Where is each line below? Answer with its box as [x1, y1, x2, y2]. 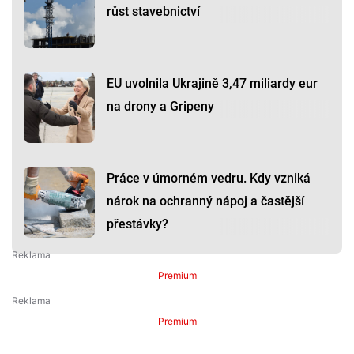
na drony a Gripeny [107, 99, 214, 115]
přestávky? [107, 217, 168, 232]
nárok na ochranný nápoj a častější [107, 194, 304, 209]
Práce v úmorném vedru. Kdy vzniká [107, 171, 311, 186]
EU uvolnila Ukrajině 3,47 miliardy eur [107, 76, 318, 92]
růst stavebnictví [107, 4, 200, 20]
